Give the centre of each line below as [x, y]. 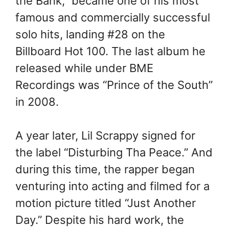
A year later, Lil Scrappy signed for [105, 136]
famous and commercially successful [113, 18]
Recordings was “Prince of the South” [114, 85]
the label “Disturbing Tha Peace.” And [114, 153]
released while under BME [84, 68]
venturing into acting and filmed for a [112, 186]
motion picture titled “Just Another [106, 203]
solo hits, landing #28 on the [90, 35]
